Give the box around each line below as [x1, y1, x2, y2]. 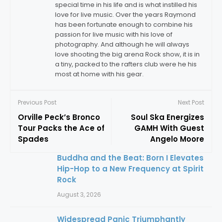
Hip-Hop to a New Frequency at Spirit [57, 164, 204, 174]
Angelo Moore [150, 134, 204, 145]
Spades [18, 134, 49, 145]
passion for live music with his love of [55, 30, 172, 40]
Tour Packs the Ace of [18, 123, 105, 134]
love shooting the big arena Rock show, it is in [55, 50, 200, 59]
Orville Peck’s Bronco [18, 112, 100, 123]
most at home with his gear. [55, 69, 144, 79]
